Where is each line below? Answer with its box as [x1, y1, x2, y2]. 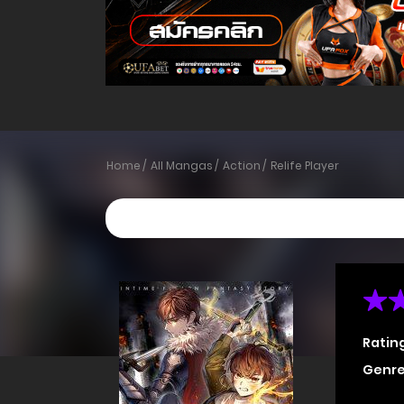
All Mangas [151, 157, 213, 173]
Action [223, 157, 261, 173]
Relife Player [271, 157, 339, 173]
